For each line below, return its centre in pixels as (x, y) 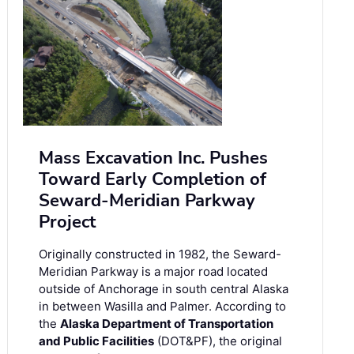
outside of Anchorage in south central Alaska (164, 289)
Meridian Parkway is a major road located (153, 272)
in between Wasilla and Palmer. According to (162, 307)
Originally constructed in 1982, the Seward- (160, 254)
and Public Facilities (96, 341)
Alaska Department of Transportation (167, 324)
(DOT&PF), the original (218, 341)
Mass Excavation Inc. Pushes (153, 158)
